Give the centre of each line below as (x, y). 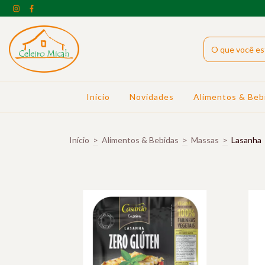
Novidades (152, 97)
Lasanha (246, 140)
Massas (205, 140)
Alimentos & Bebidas (140, 140)
